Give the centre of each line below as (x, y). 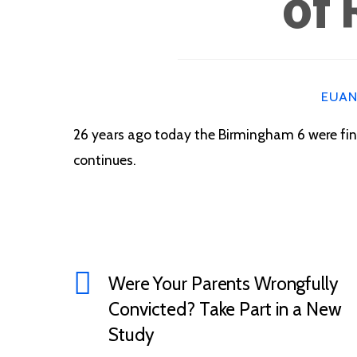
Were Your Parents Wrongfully (224, 284)
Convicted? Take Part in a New (225, 310)
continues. (105, 160)
